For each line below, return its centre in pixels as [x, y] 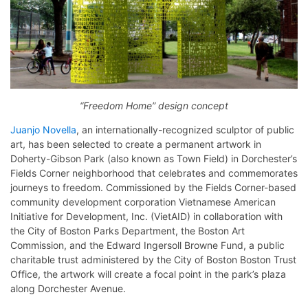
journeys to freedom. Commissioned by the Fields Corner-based [153, 187]
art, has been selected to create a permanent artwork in [136, 144]
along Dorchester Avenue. [68, 288]
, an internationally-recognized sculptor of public [185, 129]
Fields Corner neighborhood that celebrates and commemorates [154, 173]
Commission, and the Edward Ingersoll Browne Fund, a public [147, 245]
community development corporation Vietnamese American [143, 201]
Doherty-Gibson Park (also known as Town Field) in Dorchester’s [154, 158]
